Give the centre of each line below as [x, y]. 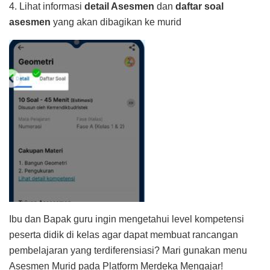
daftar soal [198, 7]
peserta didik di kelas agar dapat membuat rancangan [124, 235]
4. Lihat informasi [47, 7]
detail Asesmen [119, 7]
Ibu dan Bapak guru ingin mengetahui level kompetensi [127, 219]
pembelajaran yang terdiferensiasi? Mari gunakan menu [128, 251]
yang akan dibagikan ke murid [116, 22]
